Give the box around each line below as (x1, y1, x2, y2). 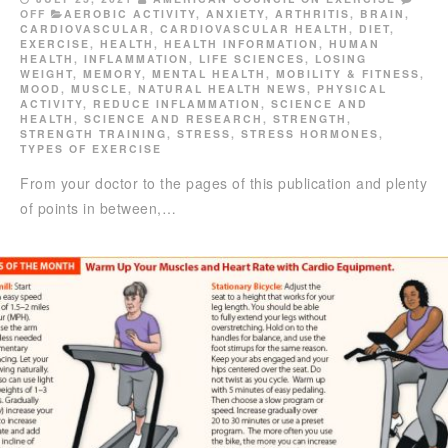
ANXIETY (206, 5, 265, 21)
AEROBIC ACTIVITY (64, 5, 196, 21)
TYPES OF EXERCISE (20, 140, 162, 156)
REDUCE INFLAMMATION (93, 95, 261, 111)
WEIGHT (20, 65, 73, 81)
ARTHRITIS (275, 5, 350, 21)
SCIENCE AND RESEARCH (84, 110, 263, 126)
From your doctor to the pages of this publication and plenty (20, 172, 427, 193)
